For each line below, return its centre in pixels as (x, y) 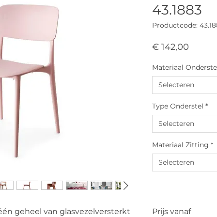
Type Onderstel (178, 106)
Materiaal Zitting (180, 145)
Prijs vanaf (171, 211)
